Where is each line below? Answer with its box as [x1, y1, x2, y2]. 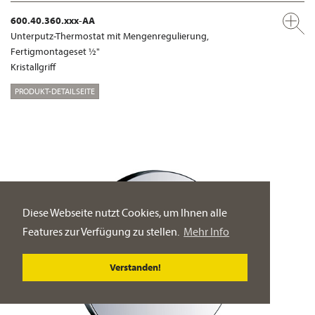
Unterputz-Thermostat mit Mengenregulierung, [11, 30, 209, 43]
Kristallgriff [11, 60, 56, 74]
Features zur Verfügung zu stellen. [22, 224, 181, 239]
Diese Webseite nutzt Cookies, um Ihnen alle [22, 205, 227, 220]
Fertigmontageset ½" [11, 45, 100, 58]
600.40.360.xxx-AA [11, 14, 95, 27]
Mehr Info [184, 224, 230, 239]
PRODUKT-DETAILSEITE [15, 85, 95, 96]
